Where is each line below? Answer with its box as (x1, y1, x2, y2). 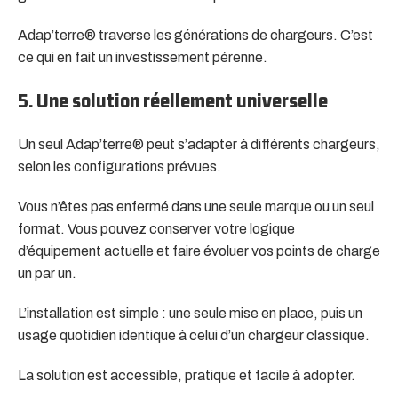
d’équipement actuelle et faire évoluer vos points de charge (18, 243, 380, 259)
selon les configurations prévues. (18, 159, 221, 175)
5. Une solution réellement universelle (18, 89, 328, 113)
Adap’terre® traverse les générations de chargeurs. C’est (18, 28, 373, 44)
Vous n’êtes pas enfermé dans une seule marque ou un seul (18, 199, 374, 215)
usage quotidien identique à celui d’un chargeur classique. (18, 328, 370, 344)
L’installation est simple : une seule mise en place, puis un (18, 306, 362, 322)
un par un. (18, 266, 76, 282)
